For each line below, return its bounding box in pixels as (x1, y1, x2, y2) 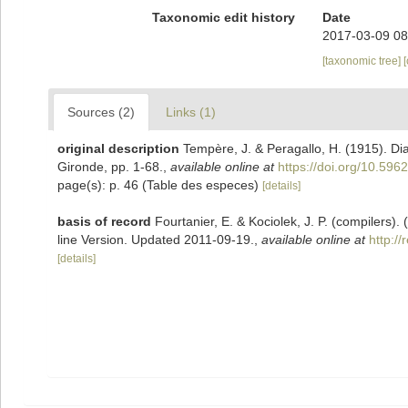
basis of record (57, 214, 151, 229)
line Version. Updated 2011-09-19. (57, 232, 254, 247)
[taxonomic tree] (321, 55, 403, 67)
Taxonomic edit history (151, 10, 295, 25)
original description (57, 141, 179, 156)
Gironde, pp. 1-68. (57, 159, 163, 174)
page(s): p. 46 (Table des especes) (57, 178, 262, 192)
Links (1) (166, 105, 216, 119)
